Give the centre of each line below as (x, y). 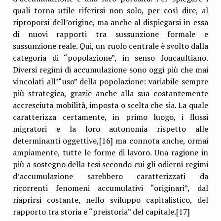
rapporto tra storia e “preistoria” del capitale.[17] (102, 211)
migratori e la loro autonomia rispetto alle (110, 129)
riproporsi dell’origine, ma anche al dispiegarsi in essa (110, 22)
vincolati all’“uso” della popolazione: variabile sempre (110, 81)
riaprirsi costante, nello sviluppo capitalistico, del (110, 200)
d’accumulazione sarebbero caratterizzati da (110, 176)
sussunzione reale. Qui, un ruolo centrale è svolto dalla (110, 46)
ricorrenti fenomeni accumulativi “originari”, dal (110, 188)
